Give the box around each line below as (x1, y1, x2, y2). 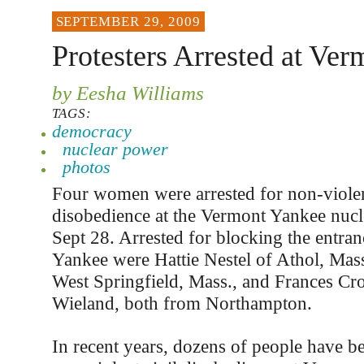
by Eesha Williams (51, 81, 204, 104)
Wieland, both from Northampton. (51, 292, 312, 314)
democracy (51, 121, 132, 141)
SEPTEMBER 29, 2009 (55, 14, 201, 29)
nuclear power (62, 139, 168, 159)
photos (62, 157, 110, 177)
